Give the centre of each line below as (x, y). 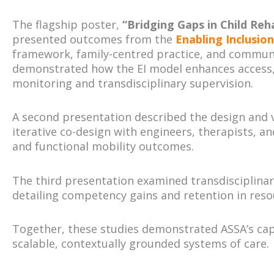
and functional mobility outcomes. (103, 146)
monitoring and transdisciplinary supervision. (133, 83)
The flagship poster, (67, 24)
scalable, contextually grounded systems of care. (141, 243)
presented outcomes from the (94, 39)
